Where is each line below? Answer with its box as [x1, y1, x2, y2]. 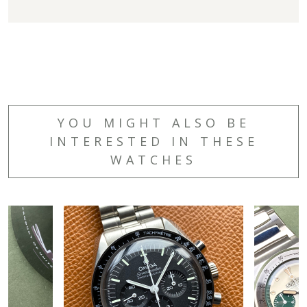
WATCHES [110, 151, 197, 169]
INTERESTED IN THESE [49, 133, 258, 150]
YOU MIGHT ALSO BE [57, 114, 250, 132]
